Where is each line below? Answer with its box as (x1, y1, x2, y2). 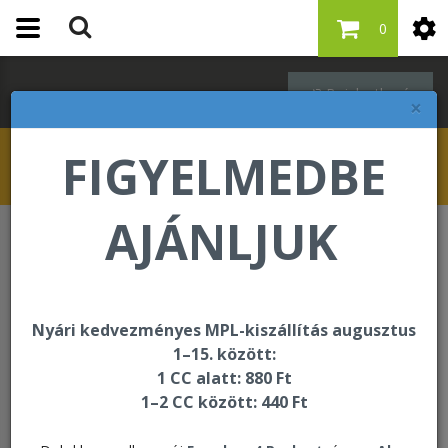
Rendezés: (80, 384, 147, 404)
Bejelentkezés (326, 84, 417, 103)
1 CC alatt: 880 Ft (156, 367, 292, 389)
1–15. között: (172, 343, 276, 365)
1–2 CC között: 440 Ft (140, 391, 308, 413)
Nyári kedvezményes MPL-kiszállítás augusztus (32, 319, 416, 341)
